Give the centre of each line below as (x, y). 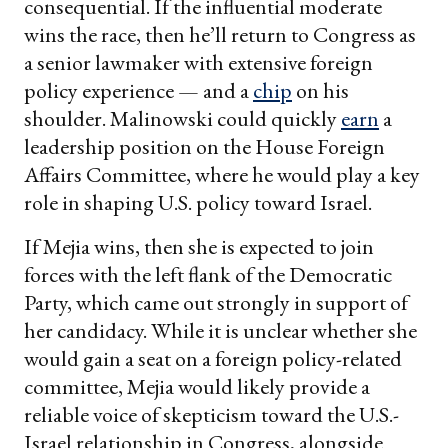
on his (320, 90)
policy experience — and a (138, 90)
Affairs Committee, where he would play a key (222, 174)
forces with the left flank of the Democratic (208, 274)
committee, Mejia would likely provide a (197, 386)
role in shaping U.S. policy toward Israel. (198, 202)
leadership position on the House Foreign (204, 146)
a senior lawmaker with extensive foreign (198, 62)
